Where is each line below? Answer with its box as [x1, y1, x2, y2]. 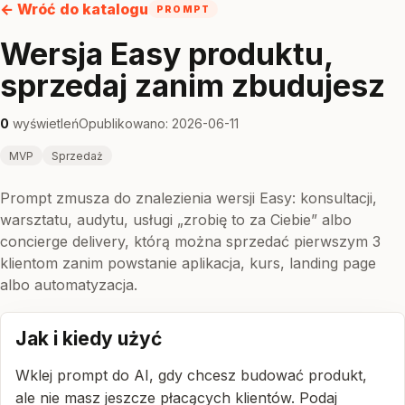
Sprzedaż [52, 148, 103, 163]
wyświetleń [9, 116, 79, 131]
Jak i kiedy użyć [15, 327, 162, 350]
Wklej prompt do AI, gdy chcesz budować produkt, [15, 366, 367, 384]
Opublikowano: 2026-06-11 [79, 116, 239, 131]
